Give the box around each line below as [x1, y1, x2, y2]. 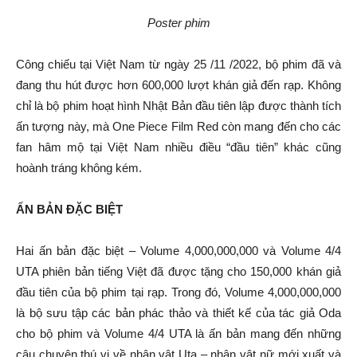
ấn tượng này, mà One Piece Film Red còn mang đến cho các [16, 119, 341, 133]
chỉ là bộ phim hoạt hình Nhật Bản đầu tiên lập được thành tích [16, 98, 341, 112]
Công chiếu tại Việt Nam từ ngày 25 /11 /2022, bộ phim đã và [16, 57, 341, 71]
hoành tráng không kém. [16, 160, 142, 175]
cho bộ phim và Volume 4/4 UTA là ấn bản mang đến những [16, 326, 341, 340]
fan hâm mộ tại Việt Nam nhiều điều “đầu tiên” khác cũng [16, 139, 341, 154]
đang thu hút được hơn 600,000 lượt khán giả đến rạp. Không [16, 77, 341, 92]
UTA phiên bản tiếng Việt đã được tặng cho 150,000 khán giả [16, 264, 341, 278]
